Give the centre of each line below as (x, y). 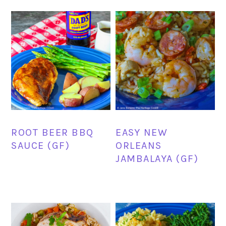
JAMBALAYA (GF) (157, 159)
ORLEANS (139, 146)
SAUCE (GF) (41, 146)
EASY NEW (142, 133)
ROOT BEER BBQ (52, 133)
